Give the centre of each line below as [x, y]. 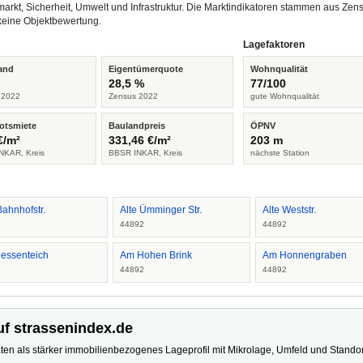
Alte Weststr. [290, 210]
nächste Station [280, 153]
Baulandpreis [137, 126]
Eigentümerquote [145, 69]
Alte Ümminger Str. [160, 210]
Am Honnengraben [305, 255]
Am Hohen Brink [156, 255]
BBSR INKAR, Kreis [145, 153]
